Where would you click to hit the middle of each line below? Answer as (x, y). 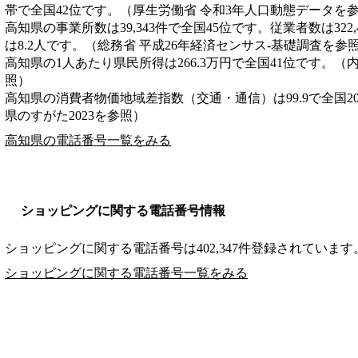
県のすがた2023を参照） (75, 115)
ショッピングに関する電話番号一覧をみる (126, 272)
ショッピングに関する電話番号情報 (123, 210)
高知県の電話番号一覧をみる (88, 140)
